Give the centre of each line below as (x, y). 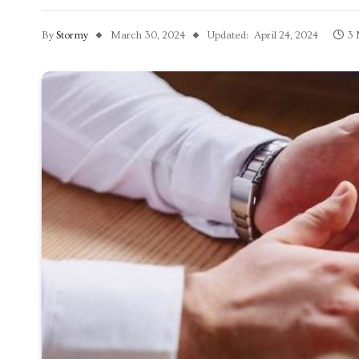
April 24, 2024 (286, 35)
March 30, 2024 (148, 35)
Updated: (228, 35)
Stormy (72, 35)
